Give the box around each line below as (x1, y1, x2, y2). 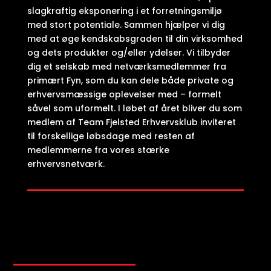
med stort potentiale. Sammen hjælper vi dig (27, 18, 225, 31)
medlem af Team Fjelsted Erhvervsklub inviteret (27, 116, 236, 128)
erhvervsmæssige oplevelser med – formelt (27, 88, 221, 100)
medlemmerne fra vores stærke (27, 143, 169, 156)
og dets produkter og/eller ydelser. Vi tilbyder (27, 46, 230, 59)
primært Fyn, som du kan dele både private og (27, 74, 233, 87)
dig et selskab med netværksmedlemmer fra (27, 60, 226, 73)
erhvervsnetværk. (27, 157, 105, 170)
